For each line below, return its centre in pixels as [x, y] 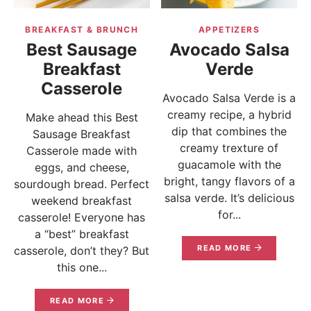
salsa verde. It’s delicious [229, 197]
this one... [82, 267]
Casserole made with [82, 150]
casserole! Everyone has [82, 217]
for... [229, 214]
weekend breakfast [82, 200]
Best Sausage [82, 49]
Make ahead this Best [82, 117]
